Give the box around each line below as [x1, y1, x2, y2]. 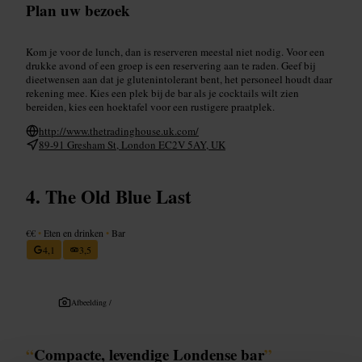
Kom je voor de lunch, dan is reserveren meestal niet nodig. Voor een [26, 44, 325, 59]
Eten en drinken [41, 225, 106, 239]
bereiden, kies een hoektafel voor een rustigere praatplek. [26, 99, 275, 114]
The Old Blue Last [45, 182, 192, 210]
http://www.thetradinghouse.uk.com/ [39, 123, 199, 138]
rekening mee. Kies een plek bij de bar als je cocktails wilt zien [26, 85, 299, 100]
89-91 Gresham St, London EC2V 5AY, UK [39, 137, 225, 152]
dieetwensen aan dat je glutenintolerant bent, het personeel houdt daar [26, 71, 332, 86]
